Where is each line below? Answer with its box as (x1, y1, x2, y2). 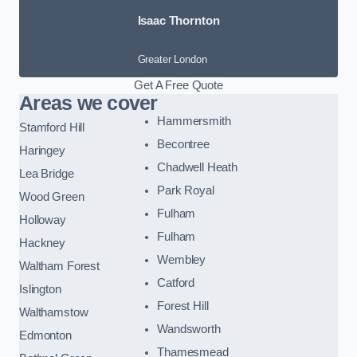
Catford (157, 276, 195, 289)
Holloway (19, 213, 66, 226)
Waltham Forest (19, 259, 100, 273)
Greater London (137, 53, 207, 65)
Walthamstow (19, 305, 88, 319)
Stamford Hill (19, 120, 85, 134)
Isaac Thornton (137, 14, 220, 28)
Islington (19, 282, 61, 296)
